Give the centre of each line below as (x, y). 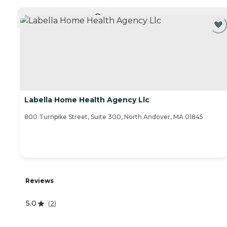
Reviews (40, 181)
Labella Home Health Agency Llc (87, 100)
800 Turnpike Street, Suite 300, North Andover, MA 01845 (114, 117)
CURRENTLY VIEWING (128, 16)
